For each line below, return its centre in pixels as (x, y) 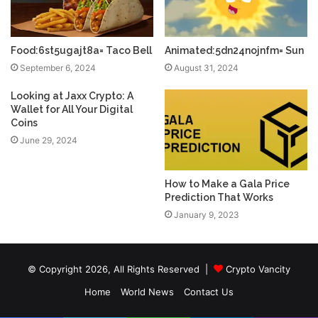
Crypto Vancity (258, 269)
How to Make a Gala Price (227, 183)
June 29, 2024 (49, 141)
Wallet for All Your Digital (72, 110)
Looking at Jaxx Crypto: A (72, 96)
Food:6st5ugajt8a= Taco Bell (81, 51)
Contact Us (209, 291)
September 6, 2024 (58, 68)
